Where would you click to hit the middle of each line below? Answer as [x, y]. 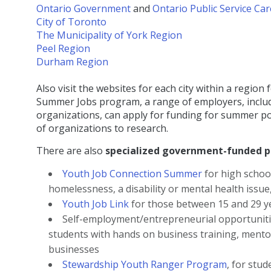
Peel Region [63, 49]
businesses [74, 250]
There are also [71, 151]
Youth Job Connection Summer [132, 174]
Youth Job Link [96, 204]
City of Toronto [71, 22]
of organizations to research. [105, 129]
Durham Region [72, 62]
